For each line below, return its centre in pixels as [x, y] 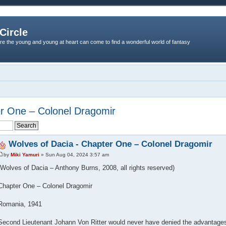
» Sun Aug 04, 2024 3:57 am [74, 155]
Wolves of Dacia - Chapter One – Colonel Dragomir [110, 144]
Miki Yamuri [25, 155]
